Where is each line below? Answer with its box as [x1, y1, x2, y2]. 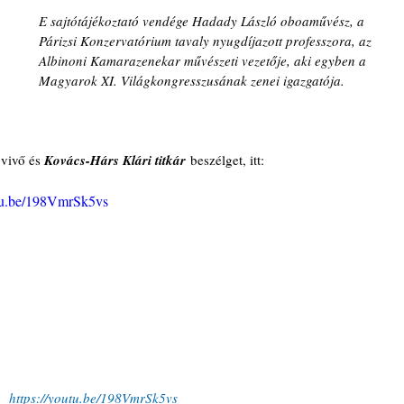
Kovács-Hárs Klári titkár [44, 150, 186, 170]
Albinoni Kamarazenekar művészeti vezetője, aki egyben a [39, 50, 370, 69]
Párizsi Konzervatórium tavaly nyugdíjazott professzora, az [39, 31, 375, 50]
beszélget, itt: [186, 150, 268, 169]
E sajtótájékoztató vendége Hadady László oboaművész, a [39, 11, 368, 30]
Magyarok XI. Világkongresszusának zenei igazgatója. [39, 70, 344, 89]
